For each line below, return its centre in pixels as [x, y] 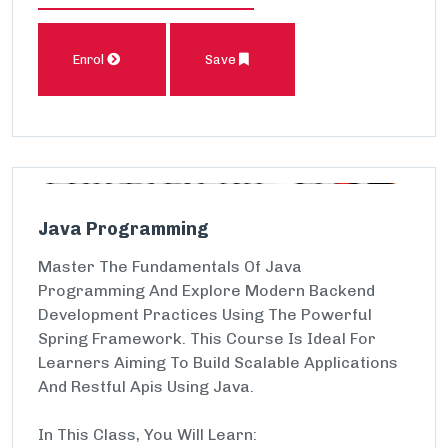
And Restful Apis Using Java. [146, 386]
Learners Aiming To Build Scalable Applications [218, 362]
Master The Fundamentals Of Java [170, 266]
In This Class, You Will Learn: [147, 434]
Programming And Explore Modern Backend [206, 290]
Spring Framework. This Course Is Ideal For [207, 338]
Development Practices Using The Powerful [205, 314]
